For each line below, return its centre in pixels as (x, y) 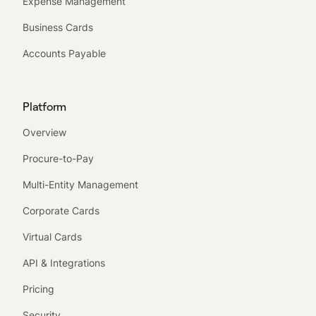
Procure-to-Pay (58, 159)
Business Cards (58, 28)
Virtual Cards (52, 237)
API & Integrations (64, 263)
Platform (44, 107)
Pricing (38, 289)
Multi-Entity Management (80, 185)
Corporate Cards (61, 211)
